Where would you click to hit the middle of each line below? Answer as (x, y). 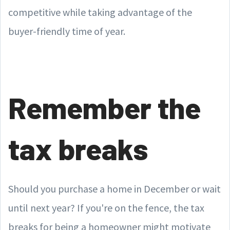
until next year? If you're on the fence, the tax (106, 207)
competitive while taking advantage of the (100, 12)
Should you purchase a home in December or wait (114, 188)
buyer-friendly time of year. (67, 31)
